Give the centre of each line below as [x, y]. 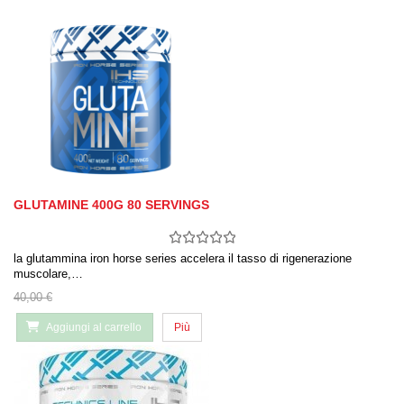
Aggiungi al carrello [94, 328]
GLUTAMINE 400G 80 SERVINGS [111, 205]
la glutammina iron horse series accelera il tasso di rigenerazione [183, 259]
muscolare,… [48, 274]
